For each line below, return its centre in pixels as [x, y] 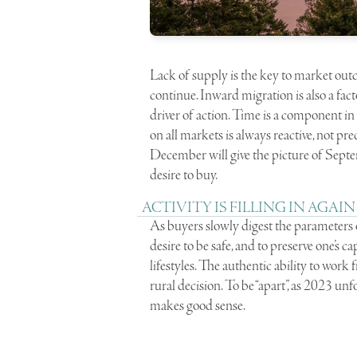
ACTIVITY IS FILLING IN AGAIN [249, 208]
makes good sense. [198, 306]
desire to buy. [184, 175]
